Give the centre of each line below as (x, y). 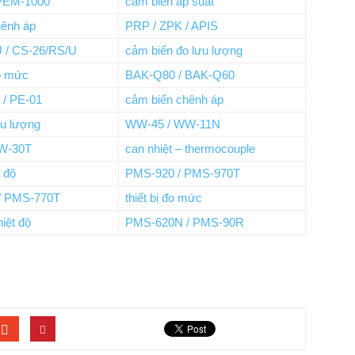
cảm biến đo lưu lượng (184, 50)
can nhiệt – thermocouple (190, 149)
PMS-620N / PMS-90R (185, 222)
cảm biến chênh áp (174, 99)
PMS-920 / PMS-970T (183, 173)
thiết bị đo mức (164, 198)
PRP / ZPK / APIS (172, 26)
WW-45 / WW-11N (173, 124)
